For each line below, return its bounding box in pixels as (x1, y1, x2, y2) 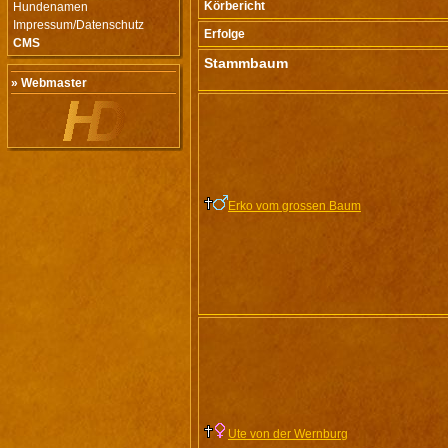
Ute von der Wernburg (228, 427, 348, 441)
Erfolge (204, 27, 245, 41)
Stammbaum (204, 55, 288, 71)
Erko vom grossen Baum (228, 199, 361, 213)
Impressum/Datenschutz (13, 18, 144, 32)
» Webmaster (11, 76, 87, 90)
